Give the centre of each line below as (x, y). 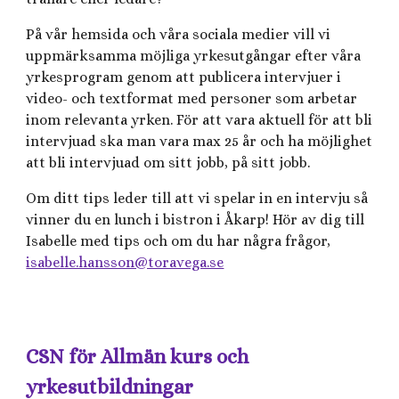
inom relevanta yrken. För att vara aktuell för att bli (199, 120)
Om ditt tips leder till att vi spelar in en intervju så (197, 198)
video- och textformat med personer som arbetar (192, 98)
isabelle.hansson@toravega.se (125, 262)
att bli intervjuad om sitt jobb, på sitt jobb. (168, 163)
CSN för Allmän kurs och (138, 356)
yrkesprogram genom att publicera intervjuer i (184, 77)
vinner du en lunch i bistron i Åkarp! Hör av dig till (195, 220)
